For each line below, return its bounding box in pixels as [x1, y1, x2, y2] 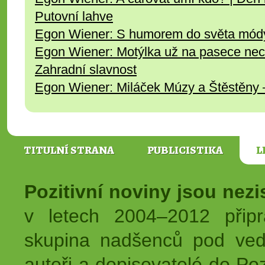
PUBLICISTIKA [147, 143, 223, 158]
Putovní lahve [35, 9, 113, 24]
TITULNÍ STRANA [24, 143, 114, 158]
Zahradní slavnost [35, 62, 137, 77]
